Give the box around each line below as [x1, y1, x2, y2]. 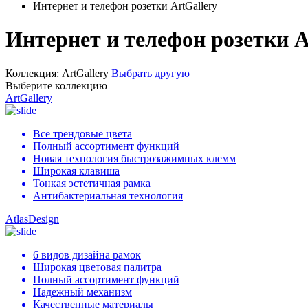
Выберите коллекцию [5, 79, 107, 91]
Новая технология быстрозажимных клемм [33, 152, 236, 164]
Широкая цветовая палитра [33, 261, 162, 273]
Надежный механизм [33, 285, 132, 298]
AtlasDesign [5, 212, 59, 225]
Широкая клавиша [33, 164, 120, 177]
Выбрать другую [111, 67, 190, 79]
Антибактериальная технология [33, 189, 183, 201]
